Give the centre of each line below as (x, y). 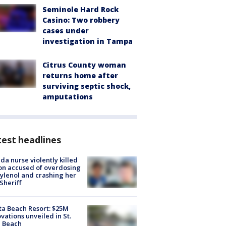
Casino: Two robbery (81, 20)
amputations (68, 96)
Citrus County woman (84, 65)
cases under (66, 30)
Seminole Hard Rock (80, 9)
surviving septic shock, (87, 86)
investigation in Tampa (88, 41)
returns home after (80, 75)
